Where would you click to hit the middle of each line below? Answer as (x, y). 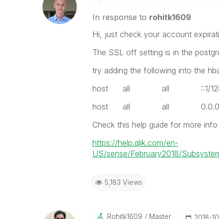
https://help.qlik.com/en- (135, 143)
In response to (120, 17)
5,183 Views (123, 182)
